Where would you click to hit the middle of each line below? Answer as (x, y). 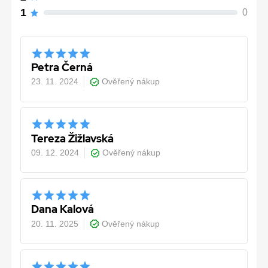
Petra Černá (62, 67)
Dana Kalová (63, 209)
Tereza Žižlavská (73, 138)
